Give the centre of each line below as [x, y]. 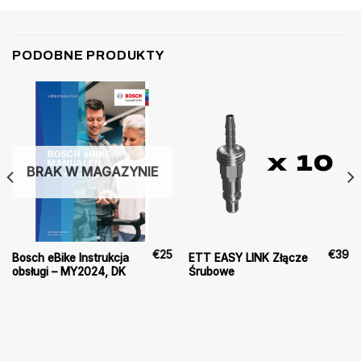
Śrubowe [211, 272]
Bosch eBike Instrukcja [70, 258]
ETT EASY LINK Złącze [248, 258]
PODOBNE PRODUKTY [89, 55]
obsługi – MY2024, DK [68, 272]
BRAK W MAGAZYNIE [92, 171]
